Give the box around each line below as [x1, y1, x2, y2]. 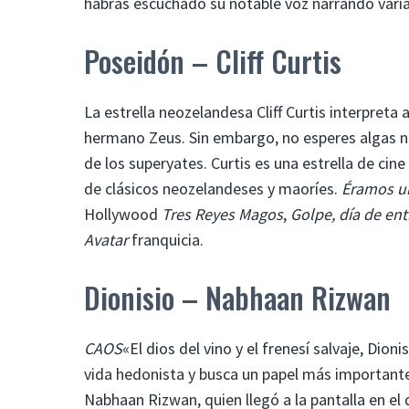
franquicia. [128, 228, 204, 250]
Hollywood [84, 203, 162, 225]
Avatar [84, 228, 128, 250]
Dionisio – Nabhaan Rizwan [84, 275, 391, 319]
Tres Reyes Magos [162, 203, 283, 225]
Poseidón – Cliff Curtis [84, 38, 341, 82]
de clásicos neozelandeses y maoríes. [84, 177, 341, 199]
